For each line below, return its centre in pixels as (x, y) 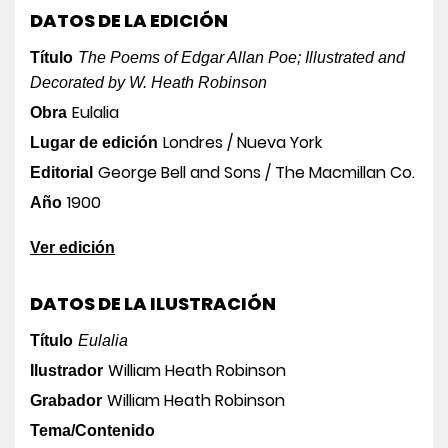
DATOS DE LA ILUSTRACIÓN (153, 303)
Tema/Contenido (92, 430)
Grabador (66, 400)
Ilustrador (66, 370)
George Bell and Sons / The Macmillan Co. (256, 172)
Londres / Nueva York (242, 142)
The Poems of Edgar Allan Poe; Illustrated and (241, 57)
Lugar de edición (94, 142)
